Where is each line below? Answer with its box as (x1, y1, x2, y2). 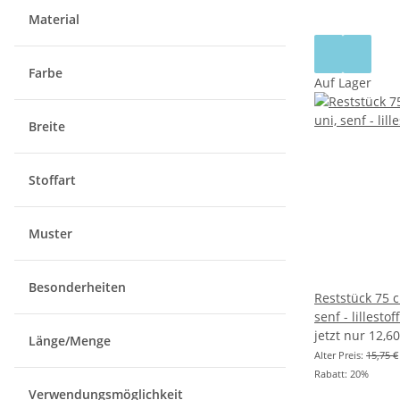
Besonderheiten (29, 279, 129, 296)
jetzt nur (314, 327, 369, 345)
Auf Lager (314, 74, 371, 92)
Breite (29, 118, 69, 136)
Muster (29, 225, 76, 243)
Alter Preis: (314, 348, 366, 362)
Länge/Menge (29, 332, 114, 350)
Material (29, 11, 83, 29)
